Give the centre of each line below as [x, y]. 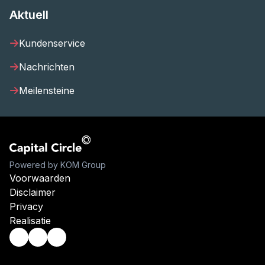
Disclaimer [33, 192]
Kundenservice [52, 43]
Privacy [26, 206]
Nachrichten [47, 67]
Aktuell [29, 15]
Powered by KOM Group [58, 165]
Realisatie [30, 221]
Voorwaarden [40, 178]
